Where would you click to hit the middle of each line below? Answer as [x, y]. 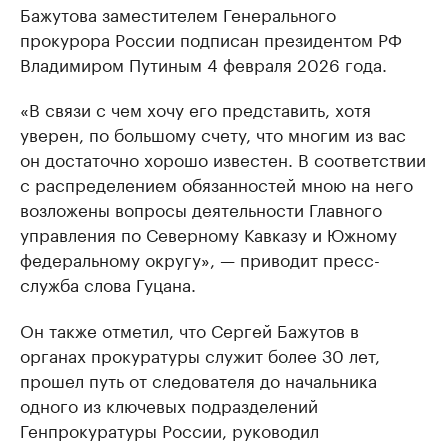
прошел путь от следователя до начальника [198, 379]
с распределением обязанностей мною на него [216, 183]
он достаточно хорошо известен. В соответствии [223, 158]
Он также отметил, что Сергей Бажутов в [189, 329]
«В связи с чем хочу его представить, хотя [195, 108]
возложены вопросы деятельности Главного [201, 208]
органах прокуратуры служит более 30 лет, [200, 354]
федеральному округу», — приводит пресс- [200, 258]
